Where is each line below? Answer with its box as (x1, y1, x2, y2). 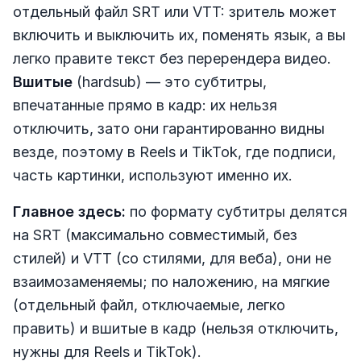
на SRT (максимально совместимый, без (13, 226, 297, 244)
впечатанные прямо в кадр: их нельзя (13, 97, 277, 114)
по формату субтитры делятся (126, 203, 347, 221)
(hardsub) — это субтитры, (73, 73, 267, 91)
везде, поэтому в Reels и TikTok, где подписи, (13, 143, 336, 161)
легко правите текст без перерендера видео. (13, 50, 331, 68)
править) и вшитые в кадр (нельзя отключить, (13, 320, 338, 338)
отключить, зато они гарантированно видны (13, 120, 325, 138)
